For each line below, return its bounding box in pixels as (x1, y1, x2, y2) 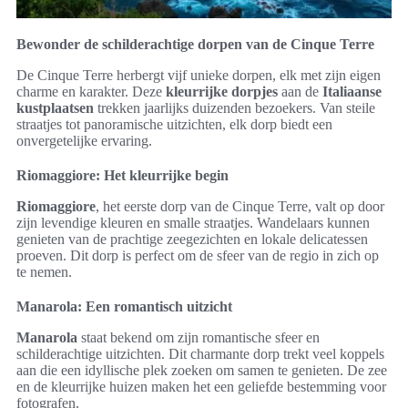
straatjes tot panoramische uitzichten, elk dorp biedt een (16, 117, 332, 133)
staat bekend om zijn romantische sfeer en (77, 330, 320, 346)
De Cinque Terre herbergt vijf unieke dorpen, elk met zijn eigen (16, 67, 381, 84)
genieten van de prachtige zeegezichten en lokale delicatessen (16, 231, 368, 248)
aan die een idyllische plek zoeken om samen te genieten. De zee (16, 362, 387, 379)
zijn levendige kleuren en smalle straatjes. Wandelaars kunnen (16, 215, 370, 231)
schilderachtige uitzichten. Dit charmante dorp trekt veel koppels (16, 346, 384, 362)
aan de (278, 84, 322, 100)
